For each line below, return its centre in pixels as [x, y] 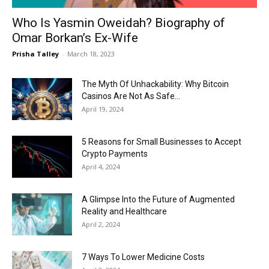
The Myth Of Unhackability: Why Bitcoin [155, 84]
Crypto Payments [115, 153]
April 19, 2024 [103, 109]
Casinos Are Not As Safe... [131, 96]
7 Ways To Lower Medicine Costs [143, 257]
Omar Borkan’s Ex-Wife [75, 38]
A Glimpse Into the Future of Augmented [158, 199]
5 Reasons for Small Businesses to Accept [162, 141]
